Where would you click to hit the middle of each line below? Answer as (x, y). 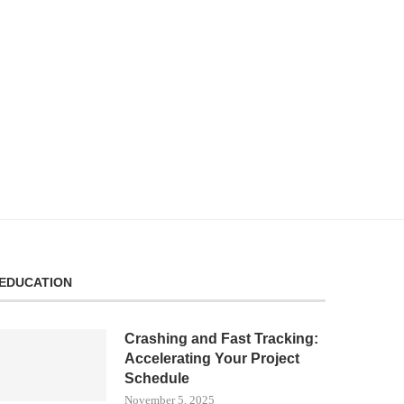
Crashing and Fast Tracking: (222, 339)
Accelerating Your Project (212, 358)
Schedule (157, 378)
